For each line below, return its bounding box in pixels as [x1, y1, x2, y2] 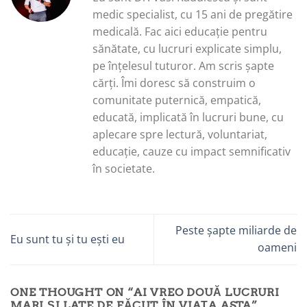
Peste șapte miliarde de [175, 223, 297, 238]
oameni [258, 240, 297, 256]
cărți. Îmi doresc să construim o [93, 75, 256, 91]
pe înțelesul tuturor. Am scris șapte [93, 58, 274, 74]
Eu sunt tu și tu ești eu [10, 231, 125, 247]
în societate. [93, 161, 155, 177]
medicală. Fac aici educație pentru [93, 24, 267, 40]
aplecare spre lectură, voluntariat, [93, 127, 267, 143]
